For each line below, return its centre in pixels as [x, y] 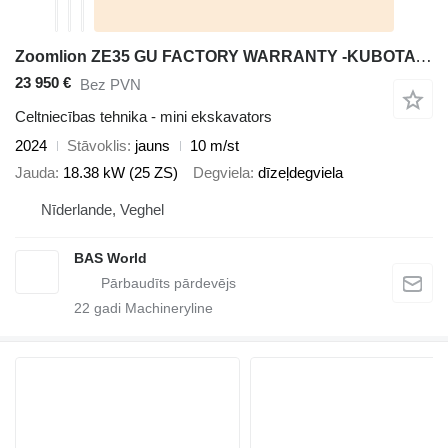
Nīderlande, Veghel [102, 210]
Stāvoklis [97, 146]
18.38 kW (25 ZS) [120, 172]
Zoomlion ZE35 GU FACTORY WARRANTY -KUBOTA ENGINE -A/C [423, 57]
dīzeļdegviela [300, 172]
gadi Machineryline [151, 308]
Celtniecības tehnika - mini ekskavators [143, 117]
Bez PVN [110, 84]
